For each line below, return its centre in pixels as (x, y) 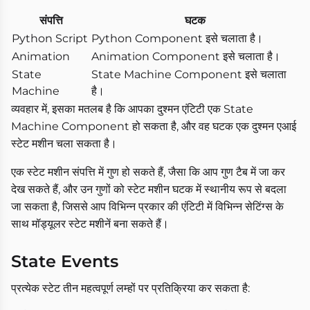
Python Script (50, 39)
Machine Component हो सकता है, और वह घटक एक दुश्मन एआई (154, 127)
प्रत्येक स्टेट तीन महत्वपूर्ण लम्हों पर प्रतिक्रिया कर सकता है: (130, 289)
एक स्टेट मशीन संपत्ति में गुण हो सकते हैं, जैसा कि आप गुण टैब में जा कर (148, 172)
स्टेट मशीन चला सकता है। (64, 144)
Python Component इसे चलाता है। (177, 39)
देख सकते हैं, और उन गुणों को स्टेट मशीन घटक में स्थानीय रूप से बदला (149, 190)
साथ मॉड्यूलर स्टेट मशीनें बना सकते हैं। (90, 224)
